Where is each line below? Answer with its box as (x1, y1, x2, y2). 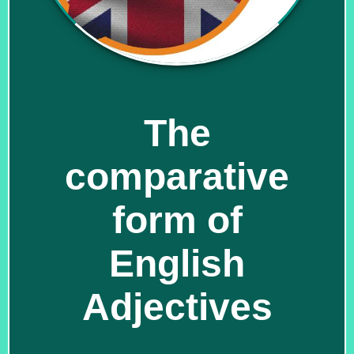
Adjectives (81, 285, 273, 328)
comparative (65, 155, 289, 198)
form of (111, 198, 243, 241)
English (109, 242, 245, 284)
